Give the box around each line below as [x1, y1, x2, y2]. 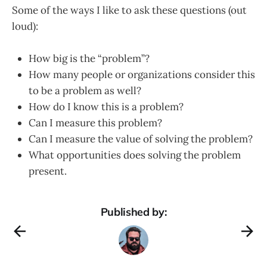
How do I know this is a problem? [29, 100, 184, 113]
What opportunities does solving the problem [29, 148, 241, 162]
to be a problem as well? [29, 84, 141, 97]
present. [29, 164, 67, 178]
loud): [12, 19, 38, 33]
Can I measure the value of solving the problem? [29, 132, 253, 145]
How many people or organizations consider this [29, 68, 255, 81]
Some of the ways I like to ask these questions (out [12, 3, 247, 17]
